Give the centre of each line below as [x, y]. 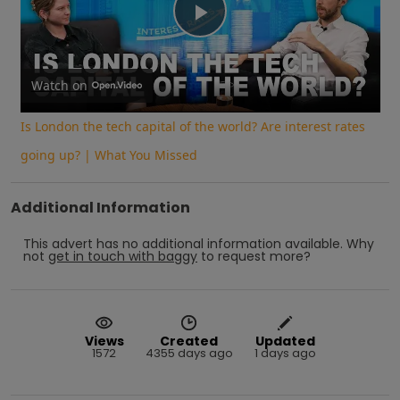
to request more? [256, 256]
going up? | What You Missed [108, 154]
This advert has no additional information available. [183, 243]
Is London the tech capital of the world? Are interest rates [192, 126]
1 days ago [285, 353]
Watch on [59, 85]
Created [189, 341]
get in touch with [101, 256]
